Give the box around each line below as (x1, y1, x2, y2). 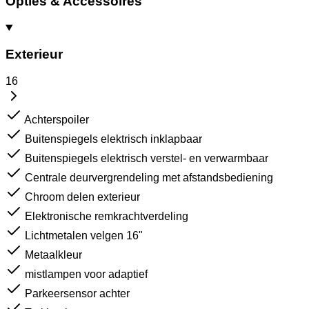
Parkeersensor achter (25, 288, 130, 299)
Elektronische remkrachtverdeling (25, 210, 188, 222)
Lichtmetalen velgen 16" (25, 230, 143, 241)
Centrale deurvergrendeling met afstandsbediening (25, 172, 273, 183)
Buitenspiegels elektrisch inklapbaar (25, 133, 202, 145)
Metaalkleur (25, 249, 82, 261)
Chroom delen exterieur (25, 191, 140, 203)
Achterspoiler (24, 114, 89, 126)
